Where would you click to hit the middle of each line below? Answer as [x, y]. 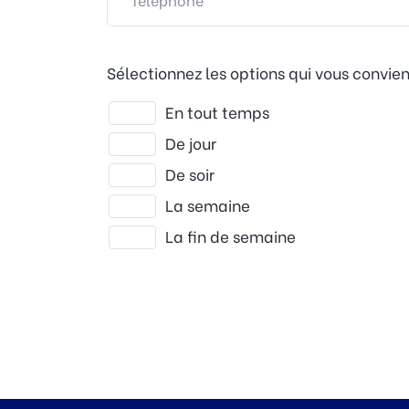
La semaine [207, 204]
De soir [189, 173]
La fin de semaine [230, 236]
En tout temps [217, 111]
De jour [190, 142]
